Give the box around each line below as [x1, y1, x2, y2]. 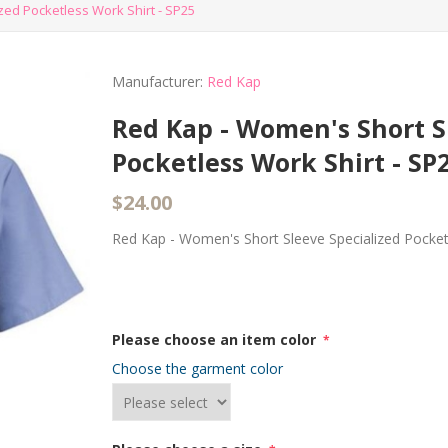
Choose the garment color [112, 359, 284, 378]
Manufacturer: [112, 72, 204, 91]
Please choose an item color [112, 330, 321, 349]
